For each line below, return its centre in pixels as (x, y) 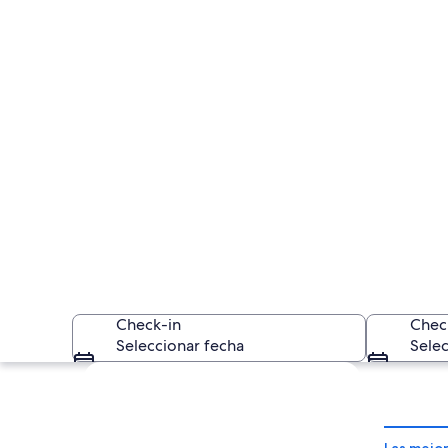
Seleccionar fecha (180, 346)
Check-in (148, 325)
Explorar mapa (135, 372)
